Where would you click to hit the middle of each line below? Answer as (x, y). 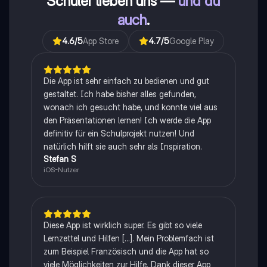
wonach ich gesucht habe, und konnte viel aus (130, 107)
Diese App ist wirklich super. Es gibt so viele (122, 225)
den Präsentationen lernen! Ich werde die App (127, 120)
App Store (101, 41)
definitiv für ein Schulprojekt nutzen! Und (119, 133)
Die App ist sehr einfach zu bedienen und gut (126, 81)
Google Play (192, 41)
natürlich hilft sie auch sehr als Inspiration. (122, 147)
